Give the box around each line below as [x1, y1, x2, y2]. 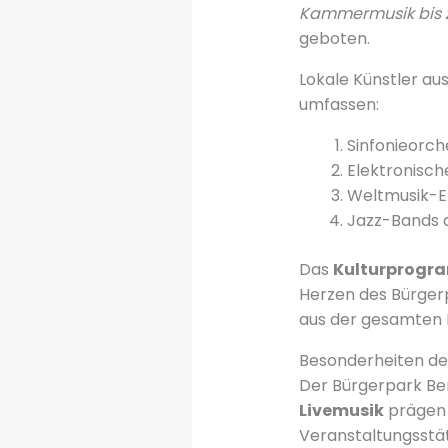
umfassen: [298, 92, 379, 116]
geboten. [298, 26, 370, 50]
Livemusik [298, 398, 384, 422]
